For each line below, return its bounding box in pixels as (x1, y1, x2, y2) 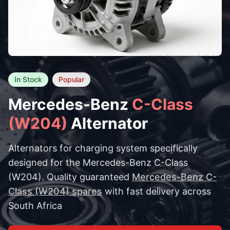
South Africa (8, 200, 62, 211)
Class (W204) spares (8, 186, 102, 197)
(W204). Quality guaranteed (8, 171, 132, 182)
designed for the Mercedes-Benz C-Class (8, 157, 188, 168)
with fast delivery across (102, 186, 211, 197)
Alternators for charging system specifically (8, 143, 198, 154)
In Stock (14, 75, 42, 84)
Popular (59, 75, 84, 84)
